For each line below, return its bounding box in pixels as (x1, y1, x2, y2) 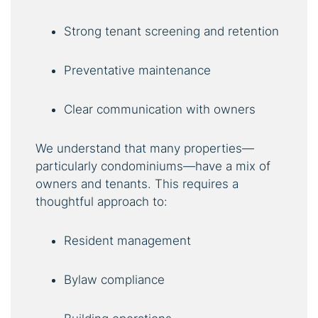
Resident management (64, 233, 191, 248)
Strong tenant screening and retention (64, 23, 279, 38)
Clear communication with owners (64, 102, 256, 116)
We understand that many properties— (35, 141, 254, 155)
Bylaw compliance (64, 272, 165, 287)
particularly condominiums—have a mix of (35, 158, 270, 173)
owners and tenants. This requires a (35, 176, 238, 191)
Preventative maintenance (64, 62, 211, 77)
